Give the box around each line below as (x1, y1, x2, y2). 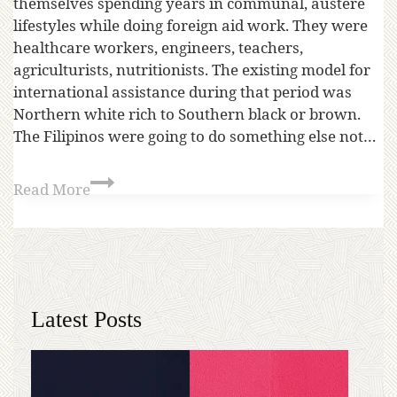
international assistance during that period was (13, 82, 352, 103)
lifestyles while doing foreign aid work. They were (13, 15, 368, 36)
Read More (13, 178, 90, 199)
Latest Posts (31, 306, 142, 332)
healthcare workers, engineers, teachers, (13, 37, 303, 58)
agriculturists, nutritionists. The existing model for (13, 59, 370, 81)
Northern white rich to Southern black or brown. (13, 104, 361, 125)
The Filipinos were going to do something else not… (13, 126, 377, 147)
